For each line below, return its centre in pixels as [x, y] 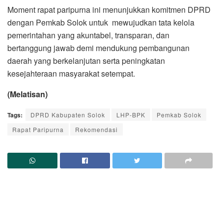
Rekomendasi [96, 129]
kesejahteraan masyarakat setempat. [71, 73]
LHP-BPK [131, 114]
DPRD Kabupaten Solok [68, 114]
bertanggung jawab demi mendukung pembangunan [98, 48]
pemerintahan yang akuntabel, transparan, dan [88, 35]
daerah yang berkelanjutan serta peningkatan [86, 60]
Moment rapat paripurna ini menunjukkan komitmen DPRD [109, 9]
